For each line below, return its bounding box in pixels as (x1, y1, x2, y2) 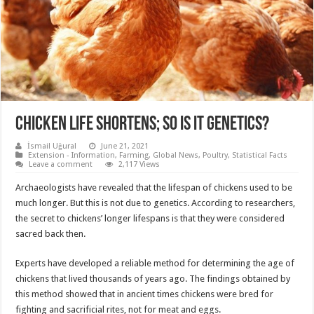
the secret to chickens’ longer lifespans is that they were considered (15, 212, 285, 224)
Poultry (203, 150, 228, 160)
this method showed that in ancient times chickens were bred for (15, 288, 274, 299)
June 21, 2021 (101, 141, 149, 151)
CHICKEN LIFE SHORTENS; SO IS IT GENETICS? (15, 114, 270, 135)
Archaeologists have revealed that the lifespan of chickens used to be (15, 182, 293, 193)
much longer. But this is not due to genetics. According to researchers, (15, 197, 296, 208)
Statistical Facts (232, 150, 288, 160)
